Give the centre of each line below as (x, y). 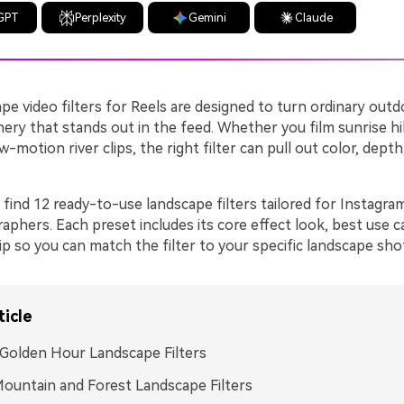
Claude (313, 18)
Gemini (207, 18)
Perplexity (101, 18)
